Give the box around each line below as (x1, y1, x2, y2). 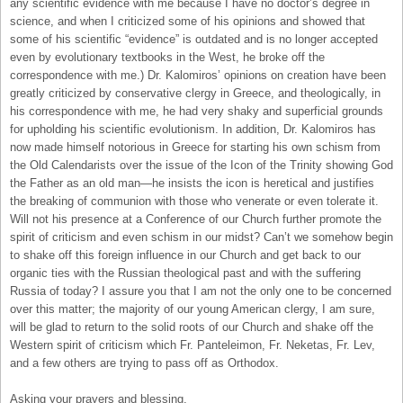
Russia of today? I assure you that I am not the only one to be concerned (10, 283, 391, 298)
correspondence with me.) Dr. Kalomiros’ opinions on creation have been (10, 67, 386, 82)
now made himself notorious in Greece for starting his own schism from (10, 139, 381, 154)
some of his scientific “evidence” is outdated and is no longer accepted (10, 31, 378, 46)
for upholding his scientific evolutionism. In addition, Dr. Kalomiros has (10, 121, 376, 136)
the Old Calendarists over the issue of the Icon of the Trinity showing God (10, 157, 393, 172)
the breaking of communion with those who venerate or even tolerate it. (10, 193, 379, 208)
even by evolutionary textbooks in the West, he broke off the (10, 49, 325, 64)
